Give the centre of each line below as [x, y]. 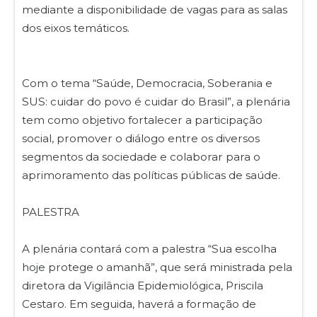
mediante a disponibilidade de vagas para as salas [155, 9]
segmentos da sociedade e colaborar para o [141, 156]
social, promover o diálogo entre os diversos [141, 138]
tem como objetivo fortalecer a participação [142, 120]
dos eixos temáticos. [76, 28]
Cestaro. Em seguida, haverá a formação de [139, 304]
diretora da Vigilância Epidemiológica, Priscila [143, 285]
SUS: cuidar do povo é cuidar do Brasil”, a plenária [156, 101]
